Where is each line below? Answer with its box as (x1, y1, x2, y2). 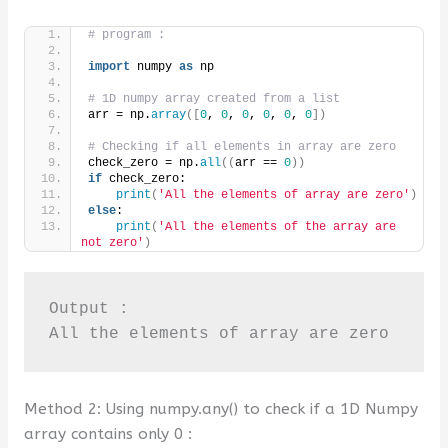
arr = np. (87, 108, 151, 123)
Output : (48, 300, 129, 319)
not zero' (80, 236, 144, 251)
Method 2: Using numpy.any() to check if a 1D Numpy (23, 399, 418, 418)
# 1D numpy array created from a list (87, 92, 340, 107)
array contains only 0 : (23, 424, 192, 443)
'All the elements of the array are (157, 220, 396, 235)
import (87, 60, 130, 75)
